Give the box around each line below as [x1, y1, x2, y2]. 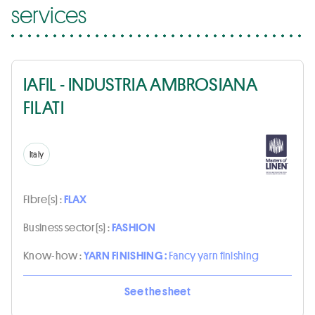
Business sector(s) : [23, 219, 112, 234]
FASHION [111, 219, 155, 234]
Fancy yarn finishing [168, 247, 259, 262]
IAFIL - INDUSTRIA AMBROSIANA [23, 71, 258, 96]
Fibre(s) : [23, 191, 64, 206]
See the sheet [124, 283, 191, 298]
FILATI [23, 94, 65, 120]
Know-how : [23, 247, 84, 262]
